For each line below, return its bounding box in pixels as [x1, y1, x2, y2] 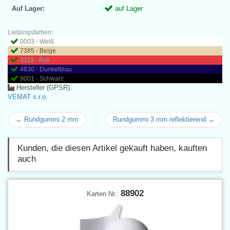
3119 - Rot [20, 56, 49, 64]
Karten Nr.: [86, 189, 121, 198]
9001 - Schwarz [20, 74, 64, 82]
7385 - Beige [20, 47, 56, 54]
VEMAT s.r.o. [8, 92, 48, 101]
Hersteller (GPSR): [14, 83, 72, 91]
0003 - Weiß [20, 37, 54, 45]
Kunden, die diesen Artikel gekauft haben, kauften [17, 143, 207, 153]
